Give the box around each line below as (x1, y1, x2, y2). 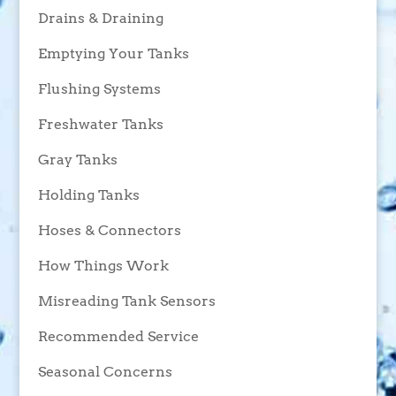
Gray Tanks (37, 151, 118, 169)
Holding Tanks (37, 187, 140, 204)
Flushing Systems (37, 80, 161, 98)
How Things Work (37, 257, 169, 275)
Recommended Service (37, 328, 199, 346)
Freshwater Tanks (37, 116, 164, 133)
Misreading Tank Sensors (37, 293, 216, 310)
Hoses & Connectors (37, 222, 181, 240)
